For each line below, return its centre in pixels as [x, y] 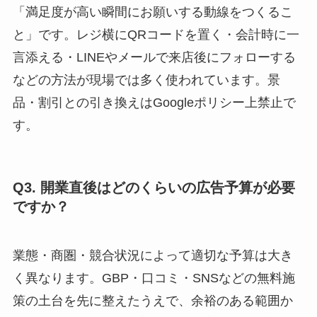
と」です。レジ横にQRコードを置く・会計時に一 [156, 34]
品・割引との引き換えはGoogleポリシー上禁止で [154, 102]
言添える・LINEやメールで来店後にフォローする [154, 57]
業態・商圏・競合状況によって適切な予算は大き [152, 256]
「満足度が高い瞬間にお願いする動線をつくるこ [152, 12]
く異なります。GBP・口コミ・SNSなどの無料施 [154, 278]
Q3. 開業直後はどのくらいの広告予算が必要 [154, 187]
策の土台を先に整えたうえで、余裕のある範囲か [152, 301]
